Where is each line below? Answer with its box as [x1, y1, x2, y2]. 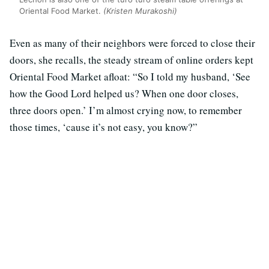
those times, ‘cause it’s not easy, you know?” [10, 119, 201, 134]
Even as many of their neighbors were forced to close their [10, 35, 255, 50]
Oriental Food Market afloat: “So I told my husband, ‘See [10, 69, 250, 83]
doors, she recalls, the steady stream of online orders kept [10, 52, 253, 67]
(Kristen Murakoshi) [103, 5, 177, 16]
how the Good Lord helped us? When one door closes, [10, 86, 238, 100]
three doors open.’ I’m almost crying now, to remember [10, 103, 242, 117]
